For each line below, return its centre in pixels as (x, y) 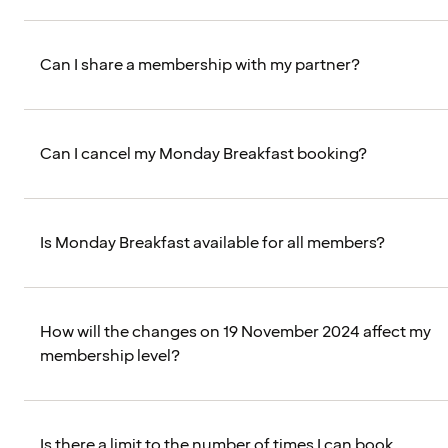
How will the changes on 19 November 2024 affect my (235, 332)
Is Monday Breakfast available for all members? (212, 243)
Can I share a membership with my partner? (200, 65)
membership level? (110, 356)
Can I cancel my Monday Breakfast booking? (203, 154)
